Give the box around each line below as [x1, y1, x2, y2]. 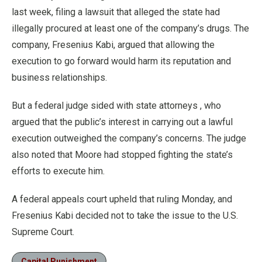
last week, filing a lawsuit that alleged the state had [12, 6, 220, 18]
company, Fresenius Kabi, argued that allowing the [12, 39, 215, 50]
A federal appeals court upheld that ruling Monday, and [12, 193, 232, 205]
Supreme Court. [12, 226, 74, 237]
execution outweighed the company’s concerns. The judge [12, 132, 246, 144]
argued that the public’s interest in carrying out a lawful [12, 116, 233, 127]
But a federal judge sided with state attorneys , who [12, 99, 221, 111]
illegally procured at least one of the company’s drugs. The [12, 22, 249, 34]
